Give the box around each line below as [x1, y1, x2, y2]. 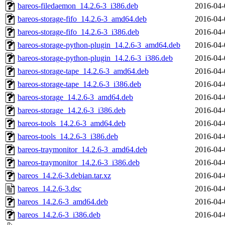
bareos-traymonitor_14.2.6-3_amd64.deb [18, 145, 147, 154]
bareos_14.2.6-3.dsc [18, 184, 81, 193]
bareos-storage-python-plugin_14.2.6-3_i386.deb [18, 54, 173, 63]
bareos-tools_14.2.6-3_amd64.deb [18, 119, 126, 128]
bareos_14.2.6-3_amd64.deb [18, 197, 108, 206]
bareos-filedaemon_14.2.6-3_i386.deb [18, 2, 138, 11]
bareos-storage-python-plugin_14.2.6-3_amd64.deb [18, 41, 180, 50]
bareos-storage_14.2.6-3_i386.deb [18, 106, 126, 115]
